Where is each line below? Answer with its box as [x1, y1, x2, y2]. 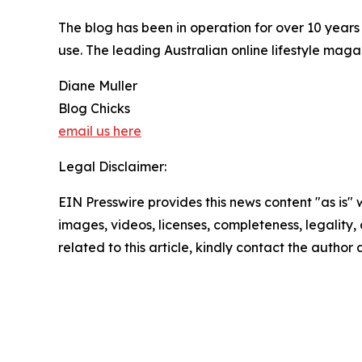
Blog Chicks [58, 100, 130, 117]
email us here [58, 123, 141, 140]
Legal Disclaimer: [58, 158, 166, 175]
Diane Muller [58, 78, 137, 95]
